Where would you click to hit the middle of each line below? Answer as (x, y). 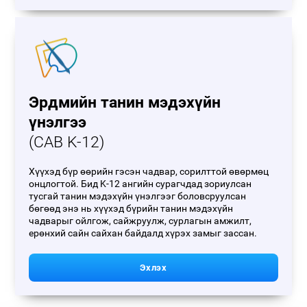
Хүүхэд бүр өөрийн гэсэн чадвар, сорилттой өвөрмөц (149, 172)
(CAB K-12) (67, 142)
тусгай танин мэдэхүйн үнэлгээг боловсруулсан (138, 196)
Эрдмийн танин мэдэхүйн (125, 102)
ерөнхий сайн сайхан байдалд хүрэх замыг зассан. (143, 233)
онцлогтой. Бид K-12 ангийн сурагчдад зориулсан (140, 184)
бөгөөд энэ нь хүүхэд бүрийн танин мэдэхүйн (131, 209)
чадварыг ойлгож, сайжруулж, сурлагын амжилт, (140, 221)
